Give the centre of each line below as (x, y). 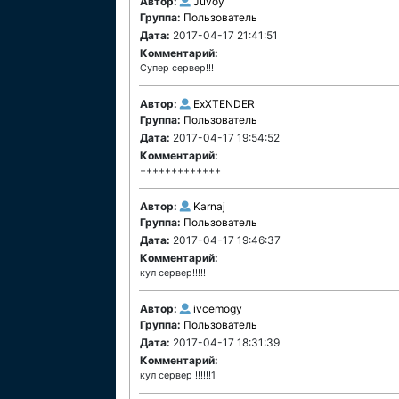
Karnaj (209, 206)
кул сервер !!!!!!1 (178, 375)
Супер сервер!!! (177, 68)
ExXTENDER (224, 104)
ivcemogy (218, 309)
